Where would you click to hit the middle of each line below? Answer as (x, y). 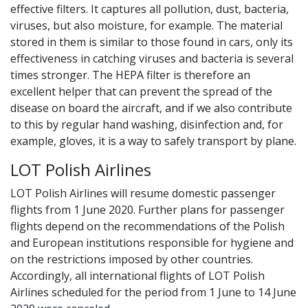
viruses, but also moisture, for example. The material (146, 25)
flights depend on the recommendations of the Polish (147, 226)
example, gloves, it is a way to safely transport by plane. (153, 141)
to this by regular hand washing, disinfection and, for (147, 124)
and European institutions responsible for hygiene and (152, 243)
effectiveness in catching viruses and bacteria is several (152, 58)
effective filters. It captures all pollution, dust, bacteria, (150, 9)
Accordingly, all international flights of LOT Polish (137, 276)
